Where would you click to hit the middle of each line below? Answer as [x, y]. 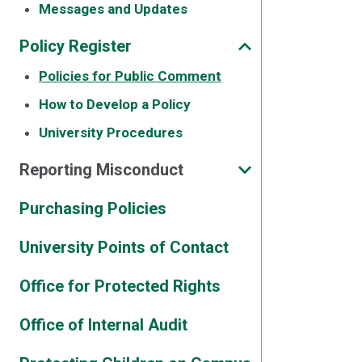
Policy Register [76, 46]
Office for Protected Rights [120, 286]
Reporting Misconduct [101, 170]
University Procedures [111, 133]
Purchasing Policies [93, 208]
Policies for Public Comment [130, 76]
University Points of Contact [124, 247]
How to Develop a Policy [115, 104]
